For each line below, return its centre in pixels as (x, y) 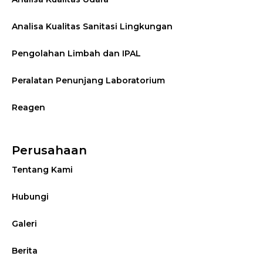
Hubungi (30, 197)
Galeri (24, 224)
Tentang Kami (42, 170)
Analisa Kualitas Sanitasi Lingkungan (92, 27)
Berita (25, 251)
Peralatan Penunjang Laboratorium (88, 81)
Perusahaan (49, 151)
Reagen (28, 108)
